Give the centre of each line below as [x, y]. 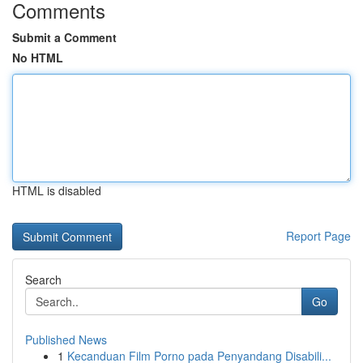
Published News [66, 340]
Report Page [318, 236]
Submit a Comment [64, 37]
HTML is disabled [57, 190]
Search [43, 280]
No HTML [38, 58]
